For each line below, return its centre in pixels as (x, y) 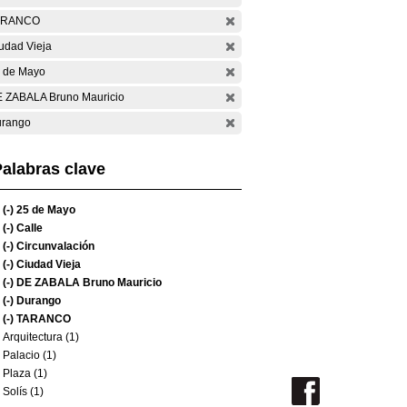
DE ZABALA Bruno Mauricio (88, 283)
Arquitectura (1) (41, 337)
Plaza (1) (25, 373)
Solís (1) (23, 392)
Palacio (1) (30, 355)
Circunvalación (54, 246)
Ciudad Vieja (47, 264)
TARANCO (42, 319)
